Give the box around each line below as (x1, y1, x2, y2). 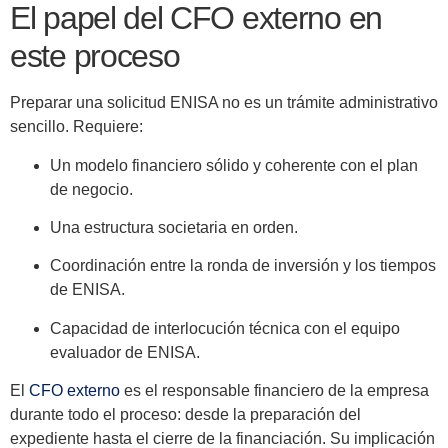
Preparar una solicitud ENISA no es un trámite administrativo (10, 94, 438, 112)
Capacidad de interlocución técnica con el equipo (50, 319, 400, 337)
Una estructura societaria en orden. (50, 218, 298, 236)
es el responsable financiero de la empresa (120, 382, 429, 400)
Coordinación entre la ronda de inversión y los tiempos (50, 257, 436, 275)
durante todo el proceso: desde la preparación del (10, 406, 361, 424)
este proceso (10, 38, 180, 75)
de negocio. (50, 180, 133, 198)
